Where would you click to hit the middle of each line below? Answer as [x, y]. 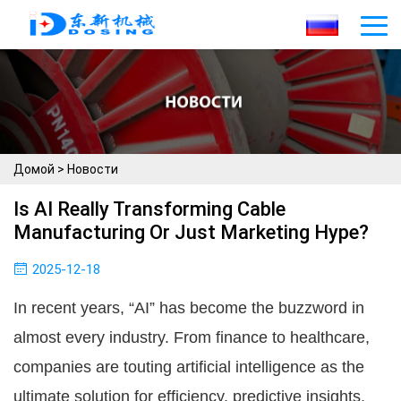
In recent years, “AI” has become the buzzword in [189, 307]
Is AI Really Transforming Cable [149, 209]
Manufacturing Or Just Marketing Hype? [191, 232]
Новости [93, 169]
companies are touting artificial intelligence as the [189, 367]
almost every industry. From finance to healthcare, [192, 337]
